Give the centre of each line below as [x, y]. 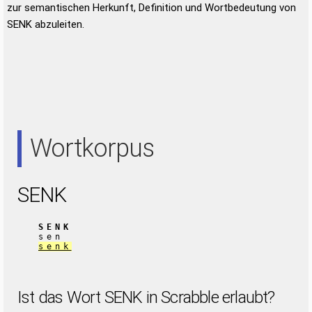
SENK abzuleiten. [46, 24]
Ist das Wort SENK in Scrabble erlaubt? [146, 297]
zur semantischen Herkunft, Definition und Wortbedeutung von [151, 8]
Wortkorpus [92, 148]
